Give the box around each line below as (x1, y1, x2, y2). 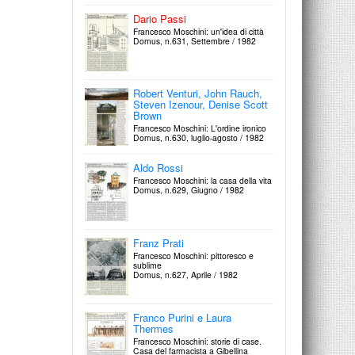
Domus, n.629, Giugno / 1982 (133, 184, 244, 197)
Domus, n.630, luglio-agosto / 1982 (133, 132, 264, 144)
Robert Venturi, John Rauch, (133, 86, 262, 101)
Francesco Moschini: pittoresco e (133, 249, 254, 261)
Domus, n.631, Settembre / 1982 (133, 34, 256, 47)
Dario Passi (133, 10, 186, 26)
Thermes (133, 320, 174, 336)
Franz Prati (133, 235, 184, 250)
